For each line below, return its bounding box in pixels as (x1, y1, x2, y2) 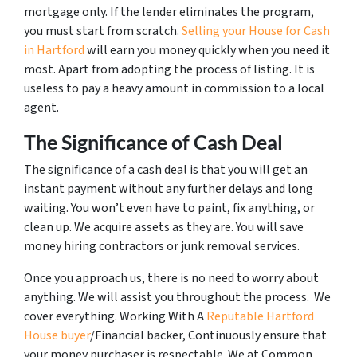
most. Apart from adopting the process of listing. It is (24, 60, 315, 78)
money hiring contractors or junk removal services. (24, 237, 302, 255)
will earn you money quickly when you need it (84, 41, 330, 59)
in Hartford (24, 41, 84, 59)
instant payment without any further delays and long (24, 179, 313, 198)
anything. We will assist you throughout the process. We (24, 288, 331, 306)
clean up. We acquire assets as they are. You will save (24, 218, 304, 236)
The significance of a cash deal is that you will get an (24, 160, 308, 178)
